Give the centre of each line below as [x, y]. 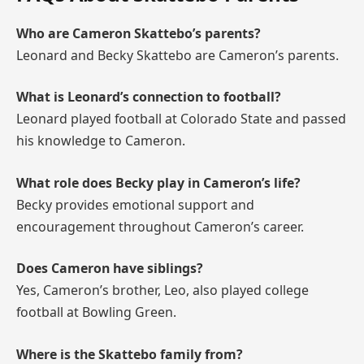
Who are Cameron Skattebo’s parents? [139, 33]
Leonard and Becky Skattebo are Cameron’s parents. [178, 55]
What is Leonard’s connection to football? [149, 97]
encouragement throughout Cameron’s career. [160, 226]
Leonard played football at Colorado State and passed [181, 119]
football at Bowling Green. [96, 312]
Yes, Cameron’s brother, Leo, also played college [162, 290]
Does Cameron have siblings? [110, 269]
